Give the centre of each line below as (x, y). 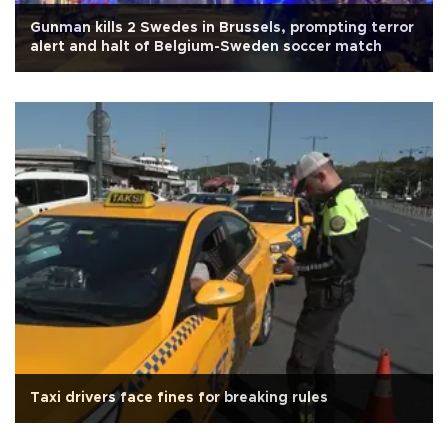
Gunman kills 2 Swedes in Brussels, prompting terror (222, 26)
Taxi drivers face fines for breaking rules (179, 396)
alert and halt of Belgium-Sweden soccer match (206, 45)
